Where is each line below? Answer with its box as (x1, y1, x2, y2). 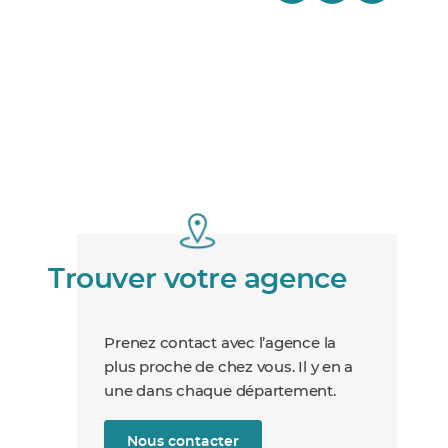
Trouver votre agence (48, 265, 347, 294)
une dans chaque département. (104, 383, 336, 399)
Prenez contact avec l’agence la (104, 335, 337, 351)
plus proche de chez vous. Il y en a (104, 359, 354, 375)
